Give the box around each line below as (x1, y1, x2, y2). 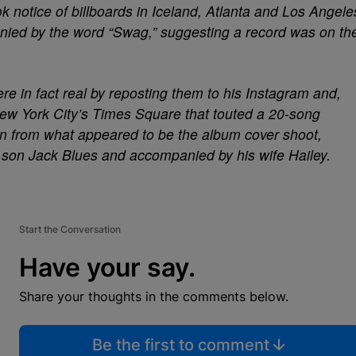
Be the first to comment (91, 335, 269, 354)
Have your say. (19, 252, 195, 283)
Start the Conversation (19, 223, 121, 235)
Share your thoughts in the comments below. (19, 288, 288, 304)
